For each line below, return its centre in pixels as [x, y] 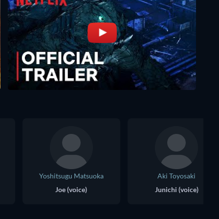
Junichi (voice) [176, 190]
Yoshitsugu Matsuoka [71, 176]
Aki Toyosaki [176, 176]
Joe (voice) [71, 190]
